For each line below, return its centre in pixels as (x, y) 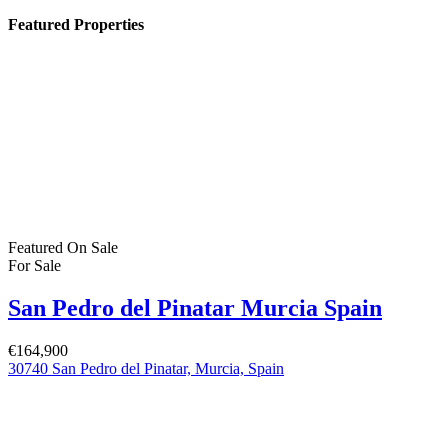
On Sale (92, 247)
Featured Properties (76, 24)
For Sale (34, 265)
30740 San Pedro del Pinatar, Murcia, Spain (146, 368)
